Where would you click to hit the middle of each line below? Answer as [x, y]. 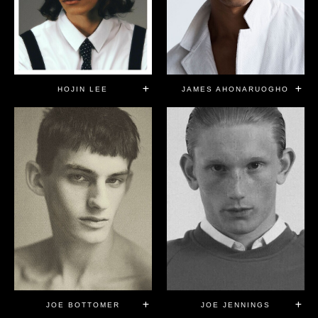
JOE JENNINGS [235, 305]
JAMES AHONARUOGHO [235, 89]
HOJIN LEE [83, 89]
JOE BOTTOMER [83, 305]
